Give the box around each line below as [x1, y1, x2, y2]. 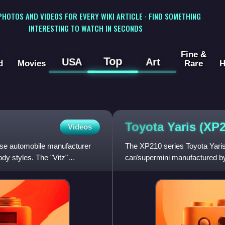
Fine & [180, 49, 206, 60]
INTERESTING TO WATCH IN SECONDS [28, 22, 143, 34]
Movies [17, 58, 46, 69]
